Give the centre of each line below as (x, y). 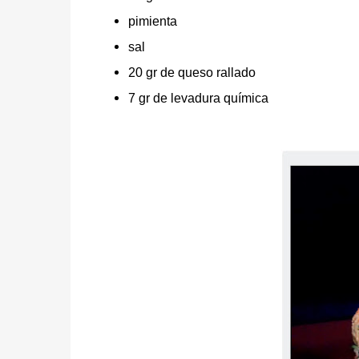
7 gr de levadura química (198, 99)
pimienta (152, 22)
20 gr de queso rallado (192, 73)
